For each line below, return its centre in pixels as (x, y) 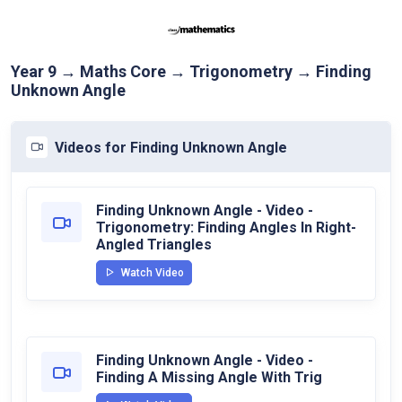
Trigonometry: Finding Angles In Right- (226, 227)
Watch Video (151, 273)
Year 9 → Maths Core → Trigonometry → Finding (191, 71)
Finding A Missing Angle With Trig (209, 377)
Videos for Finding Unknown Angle (171, 147)
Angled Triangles (154, 245)
